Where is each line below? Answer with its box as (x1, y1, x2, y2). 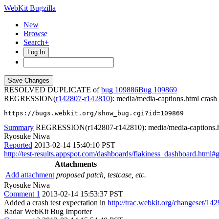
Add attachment (5, 171, 54, 179)
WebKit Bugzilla (4, 4, 56, 12)
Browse (23, 29, 47, 38)
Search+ (23, 38, 49, 46)
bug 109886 (101, 86, 138, 94)
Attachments (55, 160, 97, 168)
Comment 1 (4, 190, 40, 198)
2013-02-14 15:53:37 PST (42, 190, 123, 198)
